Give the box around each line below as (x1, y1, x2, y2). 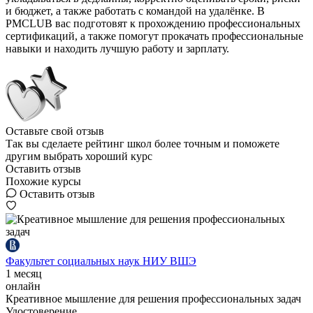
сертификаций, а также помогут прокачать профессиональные (6, 30, 303, 43)
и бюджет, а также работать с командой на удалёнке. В (6, 5, 265, 17)
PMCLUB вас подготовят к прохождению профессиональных (6, 17, 300, 30)
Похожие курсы (6, 175, 81, 188)
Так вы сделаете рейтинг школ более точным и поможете (6, 138, 279, 150)
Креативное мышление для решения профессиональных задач (6, 293, 301, 305)
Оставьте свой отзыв (6, 125, 104, 138)
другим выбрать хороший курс (6, 150, 152, 163)
